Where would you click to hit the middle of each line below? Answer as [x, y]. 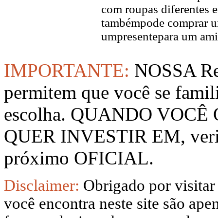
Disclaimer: [44, 185]
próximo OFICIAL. [79, 158]
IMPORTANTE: [69, 70]
